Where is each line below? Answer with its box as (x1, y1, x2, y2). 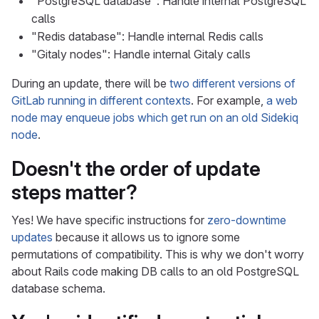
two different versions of (169, 76, 296, 90)
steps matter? (11, 180, 137, 204)
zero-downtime (207, 213, 286, 227)
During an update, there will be (11, 76, 169, 90)
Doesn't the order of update (11, 157, 261, 181)
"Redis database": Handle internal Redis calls (31, 29, 263, 43)
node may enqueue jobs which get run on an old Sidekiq (11, 110, 298, 125)
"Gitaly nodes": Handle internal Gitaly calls (31, 47, 251, 61)
